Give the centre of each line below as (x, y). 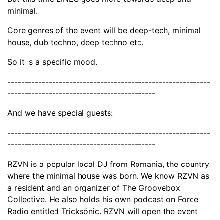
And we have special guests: (60, 113)
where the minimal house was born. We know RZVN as (108, 176)
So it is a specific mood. (52, 62)
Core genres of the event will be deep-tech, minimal (104, 30)
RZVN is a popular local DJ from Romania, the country (108, 164)
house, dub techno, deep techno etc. (75, 42)
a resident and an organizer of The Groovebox (94, 187)
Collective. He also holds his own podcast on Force (103, 199)
